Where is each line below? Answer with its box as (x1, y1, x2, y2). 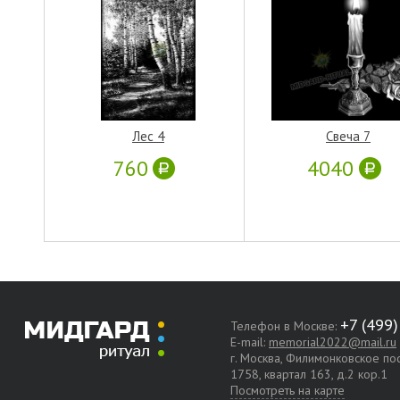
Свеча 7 (326, 127, 371, 145)
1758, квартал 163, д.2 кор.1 (230, 365, 387, 382)
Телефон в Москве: (230, 317, 340, 334)
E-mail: (230, 333, 269, 350)
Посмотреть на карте (230, 381, 345, 398)
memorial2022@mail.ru (269, 333, 396, 350)
